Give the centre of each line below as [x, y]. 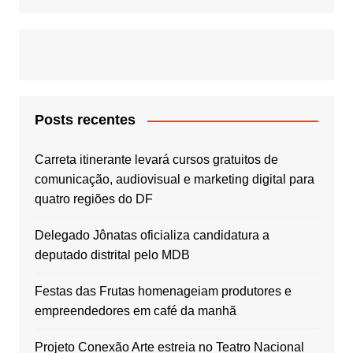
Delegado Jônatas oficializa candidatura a [152, 236]
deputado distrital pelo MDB [112, 255]
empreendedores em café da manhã [135, 311]
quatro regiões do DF [93, 199]
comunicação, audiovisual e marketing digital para [174, 180]
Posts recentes [85, 120]
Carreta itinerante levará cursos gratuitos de [156, 160]
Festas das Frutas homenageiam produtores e [163, 292]
